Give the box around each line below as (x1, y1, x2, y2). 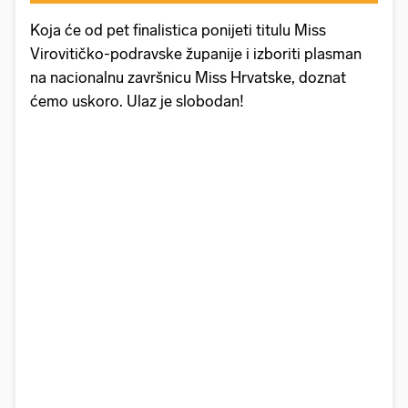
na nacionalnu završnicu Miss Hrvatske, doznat (30, 68, 346, 87)
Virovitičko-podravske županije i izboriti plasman (30, 45, 362, 64)
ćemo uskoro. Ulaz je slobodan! (30, 92, 244, 111)
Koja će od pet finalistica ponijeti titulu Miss (30, 21, 326, 40)
